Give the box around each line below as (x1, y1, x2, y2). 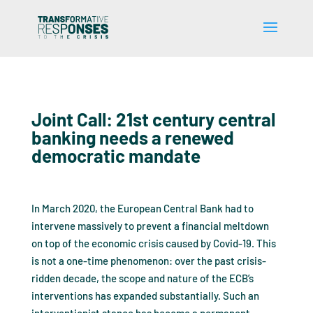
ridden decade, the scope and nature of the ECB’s (31, 272, 254, 284)
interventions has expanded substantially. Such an (31, 289, 259, 302)
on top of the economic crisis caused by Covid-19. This (31, 237, 276, 249)
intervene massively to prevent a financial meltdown (31, 219, 269, 232)
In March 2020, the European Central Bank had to (31, 202, 254, 214)
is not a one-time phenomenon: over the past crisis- (31, 254, 266, 267)
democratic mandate (31, 145, 201, 166)
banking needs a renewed (31, 126, 234, 148)
